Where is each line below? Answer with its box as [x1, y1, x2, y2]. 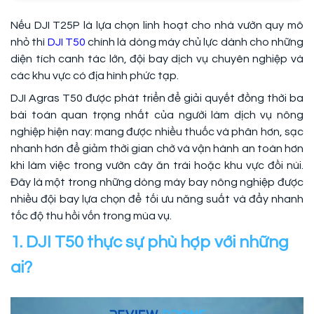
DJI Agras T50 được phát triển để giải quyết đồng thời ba [11, 93, 303, 104]
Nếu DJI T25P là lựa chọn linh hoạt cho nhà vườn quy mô [11, 20, 303, 32]
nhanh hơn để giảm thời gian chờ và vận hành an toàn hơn [11, 143, 303, 155]
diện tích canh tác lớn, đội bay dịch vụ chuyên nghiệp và [11, 53, 303, 65]
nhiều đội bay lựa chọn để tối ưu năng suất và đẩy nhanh [11, 193, 303, 205]
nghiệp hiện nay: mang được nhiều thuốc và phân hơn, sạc [11, 126, 303, 138]
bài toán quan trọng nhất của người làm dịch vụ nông [11, 109, 303, 121]
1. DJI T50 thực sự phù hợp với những [11, 233, 289, 252]
